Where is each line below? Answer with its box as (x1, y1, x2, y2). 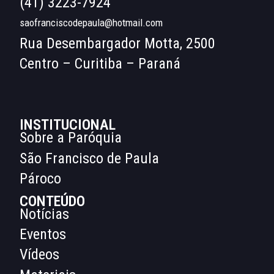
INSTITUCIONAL (20, 116, 116, 134)
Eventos (20, 225, 66, 243)
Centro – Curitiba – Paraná (20, 54, 180, 72)
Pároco (20, 170, 61, 188)
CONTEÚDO (20, 192, 85, 210)
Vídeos (20, 246, 59, 264)
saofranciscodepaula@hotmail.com (20, 17, 163, 29)
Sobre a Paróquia (20, 129, 122, 147)
